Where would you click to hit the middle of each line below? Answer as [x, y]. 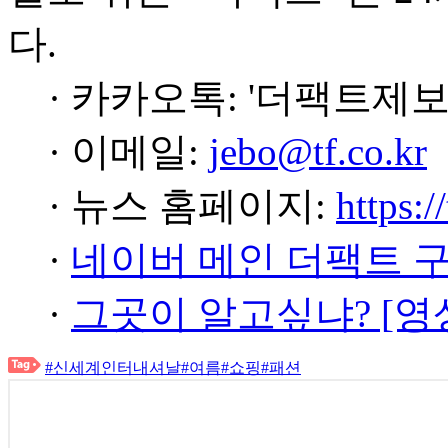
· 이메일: [128, 151]
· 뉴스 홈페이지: [192, 205]
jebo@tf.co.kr [318, 151]
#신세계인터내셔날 [113, 367]
